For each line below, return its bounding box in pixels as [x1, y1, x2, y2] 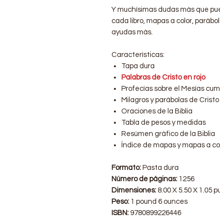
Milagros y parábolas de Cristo [121, 96, 219, 104]
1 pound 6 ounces [131, 197, 188, 205]
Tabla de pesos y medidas [121, 118, 206, 126]
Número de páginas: [111, 175, 177, 183]
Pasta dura [142, 164, 179, 171]
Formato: [111, 164, 141, 171]
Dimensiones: [111, 186, 156, 194]
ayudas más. [111, 28, 153, 36]
